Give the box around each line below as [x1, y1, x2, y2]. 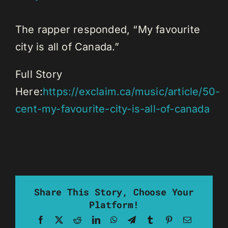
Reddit [81, 215, 103, 224]
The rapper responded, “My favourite [15, 23, 201, 36]
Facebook [44, 215, 77, 224]
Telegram [135, 215, 166, 224]
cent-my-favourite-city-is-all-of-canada [15, 103, 210, 116]
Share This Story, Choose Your [34, 186, 194, 198]
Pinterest [172, 215, 201, 224]
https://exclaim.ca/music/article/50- [43, 85, 220, 98]
